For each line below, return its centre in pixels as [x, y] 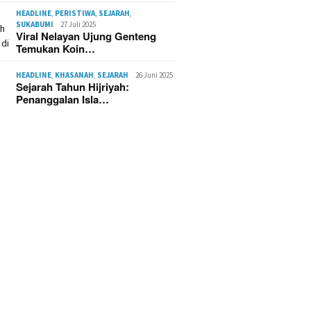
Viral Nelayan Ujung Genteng [86, 36]
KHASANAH [75, 75]
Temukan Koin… [56, 49]
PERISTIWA [75, 13]
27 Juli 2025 [78, 24]
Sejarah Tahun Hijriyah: [73, 87]
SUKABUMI [35, 24]
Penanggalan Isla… [63, 99]
